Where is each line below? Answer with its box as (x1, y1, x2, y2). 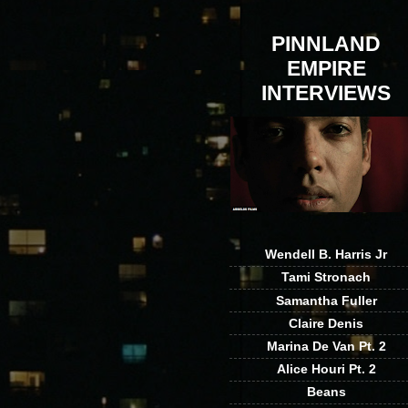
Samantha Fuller (275, 292, 377, 308)
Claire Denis (289, 315, 363, 331)
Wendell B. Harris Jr (265, 247, 387, 262)
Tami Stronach (281, 270, 371, 285)
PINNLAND (271, 32, 381, 56)
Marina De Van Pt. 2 (266, 338, 386, 353)
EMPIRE (286, 56, 366, 81)
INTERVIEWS (261, 81, 391, 106)
